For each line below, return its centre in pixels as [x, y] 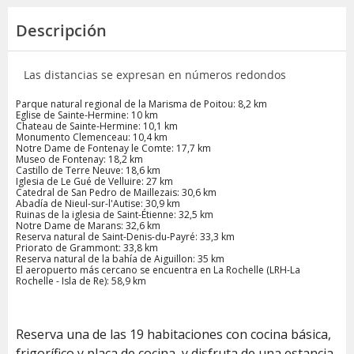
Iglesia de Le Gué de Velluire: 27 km [94, 181]
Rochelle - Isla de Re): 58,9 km [81, 281]
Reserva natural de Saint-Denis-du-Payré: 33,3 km [125, 236]
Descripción [61, 30]
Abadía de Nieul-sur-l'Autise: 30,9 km [98, 203]
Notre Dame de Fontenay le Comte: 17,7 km [113, 148]
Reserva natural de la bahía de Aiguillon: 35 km [120, 258]
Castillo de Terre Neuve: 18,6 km [88, 170]
